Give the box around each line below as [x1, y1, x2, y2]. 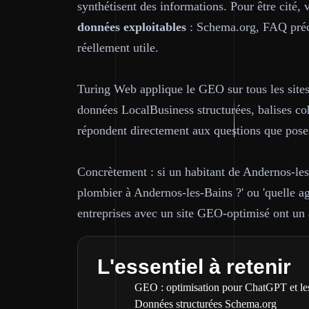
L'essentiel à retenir [97, 255, 291, 278]
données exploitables [77, 20, 186, 34]
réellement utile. [77, 41, 159, 54]
